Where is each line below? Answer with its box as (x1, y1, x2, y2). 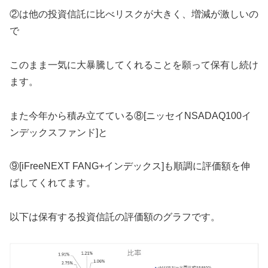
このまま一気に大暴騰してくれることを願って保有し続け (10, 59, 258, 70)
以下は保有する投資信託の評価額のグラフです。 (10, 212, 220, 223)
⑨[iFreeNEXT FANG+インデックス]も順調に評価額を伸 (10, 161, 250, 172)
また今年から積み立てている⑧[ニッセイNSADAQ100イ (10, 110, 251, 121)
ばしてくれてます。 (10, 178, 96, 188)
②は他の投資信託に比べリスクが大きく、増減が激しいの (10, 8, 258, 19)
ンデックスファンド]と (10, 127, 108, 138)
